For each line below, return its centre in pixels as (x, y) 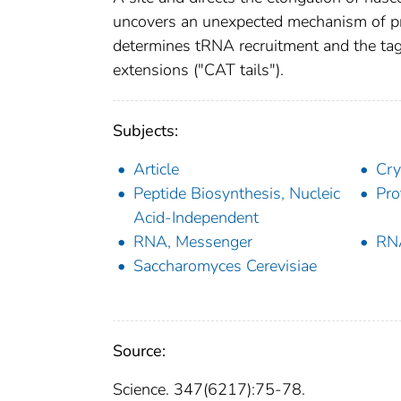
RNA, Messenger (193, 242)
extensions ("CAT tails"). (198, 70)
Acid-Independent (196, 218)
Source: (139, 351)
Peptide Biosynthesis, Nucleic (237, 194)
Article (156, 170)
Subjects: (145, 131)
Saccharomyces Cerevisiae (225, 266)
